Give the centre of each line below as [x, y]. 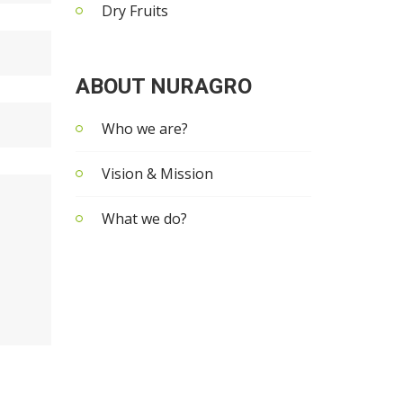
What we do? [144, 219]
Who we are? [144, 129]
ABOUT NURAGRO [163, 86]
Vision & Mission [157, 174]
